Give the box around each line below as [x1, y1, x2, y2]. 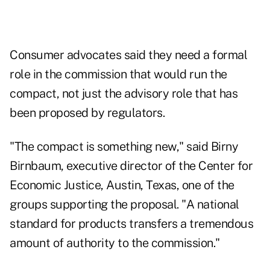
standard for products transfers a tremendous [10, 216, 253, 231]
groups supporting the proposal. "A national [10, 197, 239, 212]
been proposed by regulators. [10, 105, 165, 121]
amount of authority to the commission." [10, 236, 220, 251]
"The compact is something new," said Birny [10, 139, 238, 154]
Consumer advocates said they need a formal [10, 48, 247, 63]
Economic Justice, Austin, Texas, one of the [10, 178, 234, 193]
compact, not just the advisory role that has [10, 86, 237, 101]
